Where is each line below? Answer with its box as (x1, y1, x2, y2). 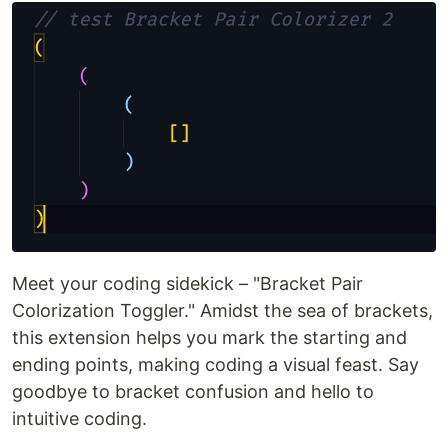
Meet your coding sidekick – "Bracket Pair (12, 272, 363, 294)
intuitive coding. (12, 407, 147, 429)
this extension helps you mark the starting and (12, 326, 407, 348)
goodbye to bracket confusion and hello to (12, 380, 374, 402)
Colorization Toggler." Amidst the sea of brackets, (12, 299, 433, 321)
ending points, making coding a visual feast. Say (12, 353, 419, 375)
